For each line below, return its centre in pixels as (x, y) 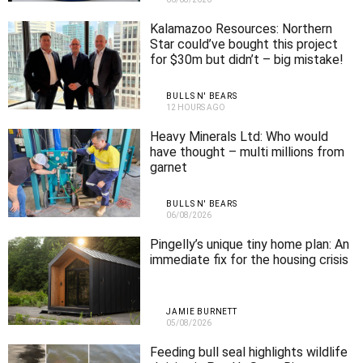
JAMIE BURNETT (202, 311)
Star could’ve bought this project (244, 44)
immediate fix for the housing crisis (250, 259)
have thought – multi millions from (248, 152)
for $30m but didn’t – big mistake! (247, 59)
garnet (169, 167)
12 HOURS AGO (196, 107)
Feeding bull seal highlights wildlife (249, 352)
